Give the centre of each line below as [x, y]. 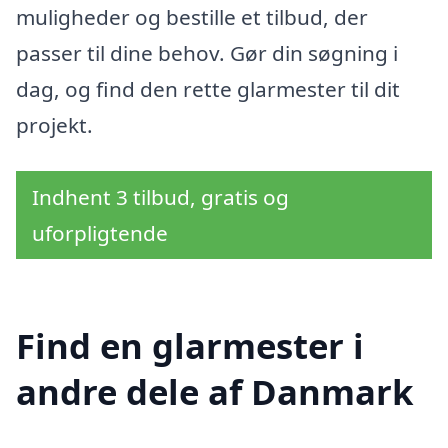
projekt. [54, 124]
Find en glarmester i [190, 346]
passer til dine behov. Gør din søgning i [207, 52]
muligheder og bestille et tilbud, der [192, 16]
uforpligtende [100, 232]
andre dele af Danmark [214, 392]
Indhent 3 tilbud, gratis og [160, 196]
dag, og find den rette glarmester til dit [208, 88]
